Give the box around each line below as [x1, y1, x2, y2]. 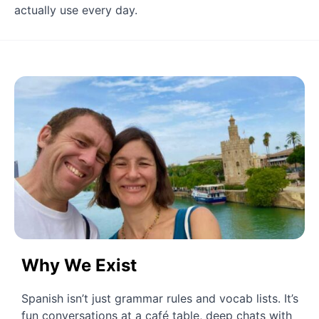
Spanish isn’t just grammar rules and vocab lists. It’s [21, 291, 298, 305]
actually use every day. [14, 3, 137, 17]
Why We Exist [21, 254, 137, 276]
